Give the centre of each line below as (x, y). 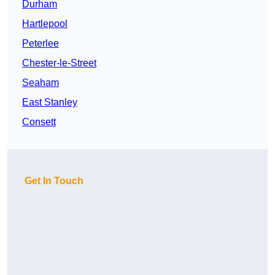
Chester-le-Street (59, 63)
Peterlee (41, 44)
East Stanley (50, 103)
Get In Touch (54, 181)
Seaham (41, 83)
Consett (39, 122)
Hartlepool (45, 24)
